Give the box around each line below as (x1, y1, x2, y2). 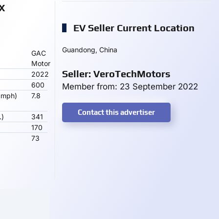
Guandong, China (62, 45, 117, 54)
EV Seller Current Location (71, 22, 195, 33)
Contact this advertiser (78, 108, 155, 116)
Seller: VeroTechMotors (62, 68, 171, 79)
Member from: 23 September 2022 (62, 82, 198, 91)
